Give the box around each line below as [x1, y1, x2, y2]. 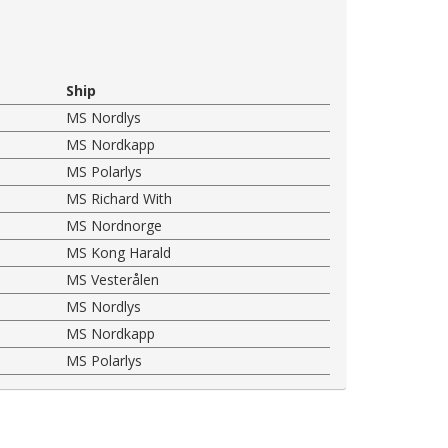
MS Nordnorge [66, 215, 163, 235]
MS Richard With [66, 188, 173, 208]
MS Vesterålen [66, 269, 160, 289]
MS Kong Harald [66, 242, 172, 262]
